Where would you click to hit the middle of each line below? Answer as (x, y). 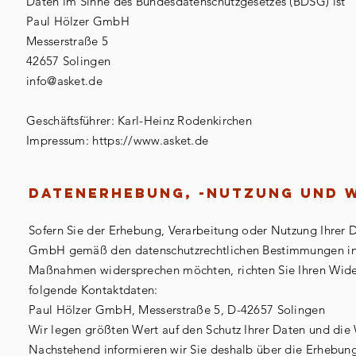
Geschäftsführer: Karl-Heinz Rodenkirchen (139, 120)
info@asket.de (64, 81)
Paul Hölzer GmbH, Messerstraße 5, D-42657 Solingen (177, 310)
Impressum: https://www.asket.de (118, 140)
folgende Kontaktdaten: (93, 290)
